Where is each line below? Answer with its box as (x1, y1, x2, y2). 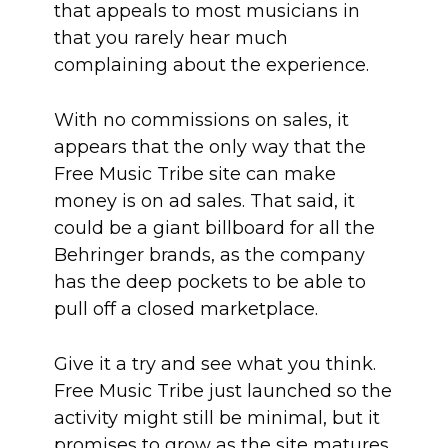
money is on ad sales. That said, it (54, 190, 355, 212)
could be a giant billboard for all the (54, 217, 375, 239)
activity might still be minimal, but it (54, 407, 380, 429)
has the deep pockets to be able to (54, 271, 366, 293)
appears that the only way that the (54, 136, 366, 158)
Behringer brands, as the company (54, 244, 365, 266)
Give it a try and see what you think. (54, 353, 376, 375)
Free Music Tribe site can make (54, 163, 336, 185)
